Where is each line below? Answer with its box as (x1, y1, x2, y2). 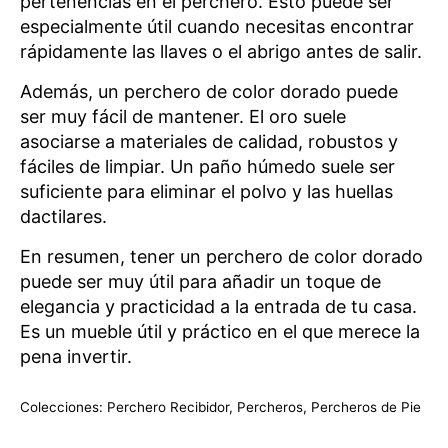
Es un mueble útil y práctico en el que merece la (20, 321, 420, 342)
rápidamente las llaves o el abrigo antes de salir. (20, 41, 422, 62)
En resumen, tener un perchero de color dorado (20, 246, 423, 267)
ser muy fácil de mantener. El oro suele (20, 106, 346, 127)
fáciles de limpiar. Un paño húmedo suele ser (20, 156, 395, 177)
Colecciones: (20, 399, 103, 415)
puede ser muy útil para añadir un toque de (20, 271, 381, 292)
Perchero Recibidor (107, 399, 229, 415)
